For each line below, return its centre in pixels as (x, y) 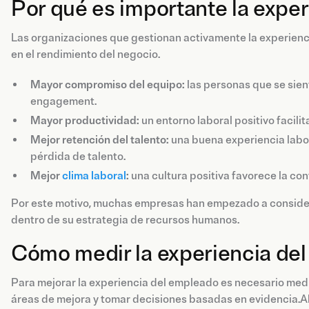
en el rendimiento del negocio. (86, 54)
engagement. (63, 101)
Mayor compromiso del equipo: (108, 84)
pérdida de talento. (78, 156)
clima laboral (94, 176)
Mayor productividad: (85, 120)
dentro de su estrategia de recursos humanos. (125, 220)
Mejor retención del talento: (100, 140)
